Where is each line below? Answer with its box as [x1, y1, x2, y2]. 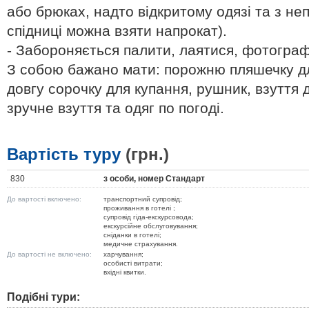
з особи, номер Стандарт [103, 174, 205, 183]
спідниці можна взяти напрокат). [7, 23, 227, 39]
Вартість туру [7, 145, 126, 163]
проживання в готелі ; [103, 204, 175, 212]
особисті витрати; [103, 259, 163, 267]
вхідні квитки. [103, 268, 146, 276]
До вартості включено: [7, 195, 81, 203]
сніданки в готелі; [103, 231, 161, 239]
